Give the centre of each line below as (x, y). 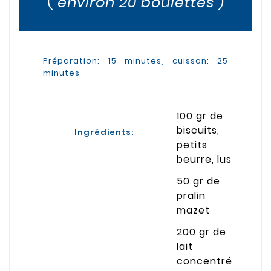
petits (192, 145)
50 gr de (198, 181)
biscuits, (198, 130)
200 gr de (201, 232)
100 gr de (200, 116)
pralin (191, 195)
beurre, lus (204, 159)
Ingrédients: (104, 132)
